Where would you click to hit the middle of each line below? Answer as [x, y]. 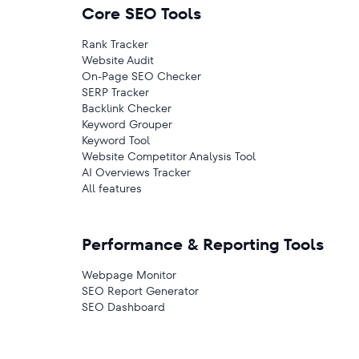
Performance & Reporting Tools [203, 244]
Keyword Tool [116, 140]
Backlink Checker [127, 108]
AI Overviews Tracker [136, 172]
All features [112, 188]
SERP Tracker [115, 92]
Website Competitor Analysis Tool [169, 156]
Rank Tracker [115, 44]
